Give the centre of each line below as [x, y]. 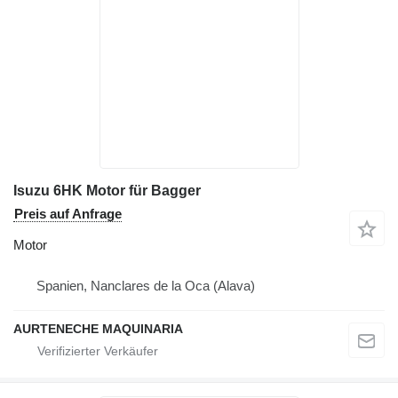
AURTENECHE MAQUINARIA [98, 328]
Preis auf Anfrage [68, 213]
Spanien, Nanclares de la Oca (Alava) [146, 285]
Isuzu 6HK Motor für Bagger [107, 190]
